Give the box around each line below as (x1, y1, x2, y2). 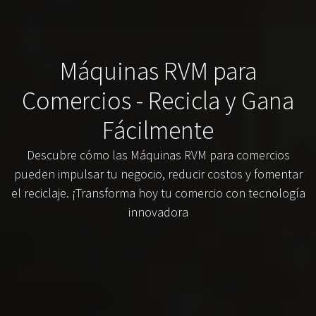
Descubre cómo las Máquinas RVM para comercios (26, 147, 290, 164)
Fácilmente (102, 114, 214, 147)
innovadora (128, 204, 188, 221)
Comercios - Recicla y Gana (22, 85, 294, 117)
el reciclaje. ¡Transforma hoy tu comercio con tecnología (11, 185, 305, 202)
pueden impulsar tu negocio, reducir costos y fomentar (13, 166, 303, 183)
